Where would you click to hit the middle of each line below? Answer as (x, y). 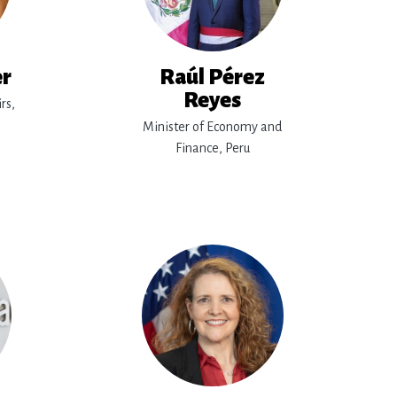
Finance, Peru (212, 148)
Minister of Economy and (213, 127)
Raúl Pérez (213, 77)
